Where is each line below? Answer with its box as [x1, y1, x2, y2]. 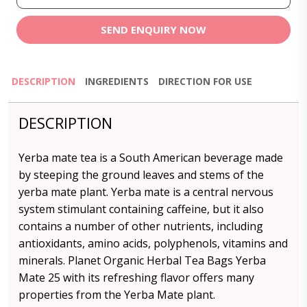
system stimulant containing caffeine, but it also [19, 201, 264, 217]
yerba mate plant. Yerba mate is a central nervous [19, 184, 273, 199]
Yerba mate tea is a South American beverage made [19, 150, 283, 165]
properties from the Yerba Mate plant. [19, 287, 215, 302]
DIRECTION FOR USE [158, 75, 252, 88]
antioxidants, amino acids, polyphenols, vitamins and [19, 236, 288, 251]
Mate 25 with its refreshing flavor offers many [19, 270, 254, 285]
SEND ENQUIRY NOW [101, 23, 206, 36]
